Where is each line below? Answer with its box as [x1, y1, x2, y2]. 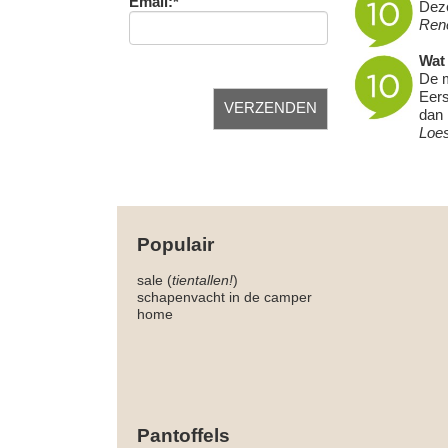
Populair [137, 234, 214, 256]
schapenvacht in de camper [137, 289, 312, 306]
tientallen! [172, 272, 233, 289]
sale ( [137, 272, 172, 289]
